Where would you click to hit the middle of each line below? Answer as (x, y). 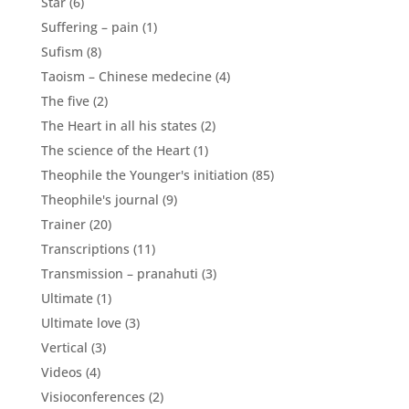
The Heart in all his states (119, 125)
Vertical (64, 347)
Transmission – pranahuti (119, 273)
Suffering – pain (89, 26)
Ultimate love (81, 322)
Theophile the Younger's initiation (144, 174)
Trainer (63, 224)
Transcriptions (85, 248)
